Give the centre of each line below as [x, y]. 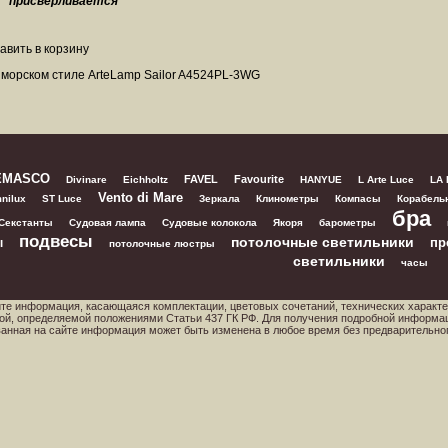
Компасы [358, 198]
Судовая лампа [107, 222]
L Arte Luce [385, 179]
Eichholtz [145, 179]
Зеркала [219, 198]
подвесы [55, 241]
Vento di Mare [140, 197]
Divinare [86, 179]
